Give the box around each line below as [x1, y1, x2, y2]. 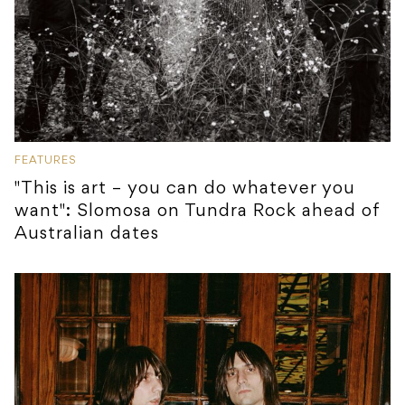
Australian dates [14, 225, 159, 244]
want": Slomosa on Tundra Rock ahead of [14, 202, 381, 221]
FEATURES [14, 155, 77, 167]
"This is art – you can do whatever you [14, 180, 355, 199]
